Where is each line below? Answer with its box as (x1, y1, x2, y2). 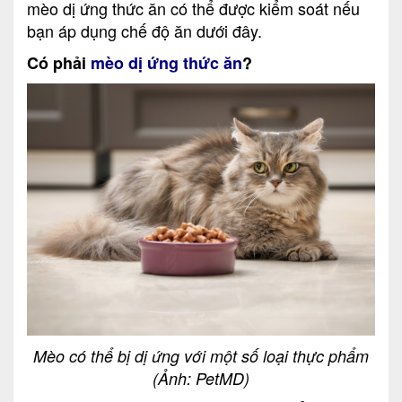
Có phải (27, 50, 91, 74)
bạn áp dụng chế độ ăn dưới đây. (27, 18, 262, 42)
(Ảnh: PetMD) (153, 367, 249, 390)
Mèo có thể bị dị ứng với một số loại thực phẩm (33, 345, 369, 368)
